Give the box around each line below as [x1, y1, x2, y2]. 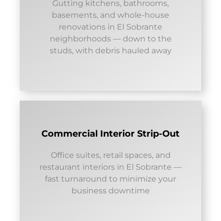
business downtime [71, 185, 150, 195]
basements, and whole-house [52, 10, 169, 20]
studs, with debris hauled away [49, 45, 172, 55]
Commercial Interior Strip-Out [41, 128, 180, 139]
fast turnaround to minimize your [45, 174, 176, 184]
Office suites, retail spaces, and [50, 150, 171, 160]
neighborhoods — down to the [49, 34, 172, 43]
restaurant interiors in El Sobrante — [39, 162, 182, 172]
